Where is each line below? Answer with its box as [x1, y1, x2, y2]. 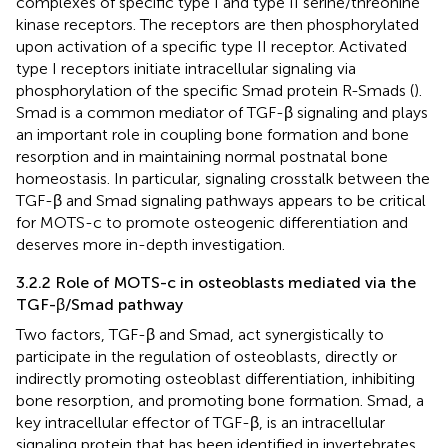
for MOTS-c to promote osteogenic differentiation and [16, 212, 408, 232]
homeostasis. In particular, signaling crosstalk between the [16, 168, 430, 188]
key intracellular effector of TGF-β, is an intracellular [16, 412, 385, 432]
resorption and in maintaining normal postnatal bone [16, 146, 388, 166]
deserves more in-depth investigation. [16, 234, 285, 254]
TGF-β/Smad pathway [16, 294, 183, 314]
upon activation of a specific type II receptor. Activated [16, 36, 407, 56]
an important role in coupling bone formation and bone [16, 124, 409, 144]
